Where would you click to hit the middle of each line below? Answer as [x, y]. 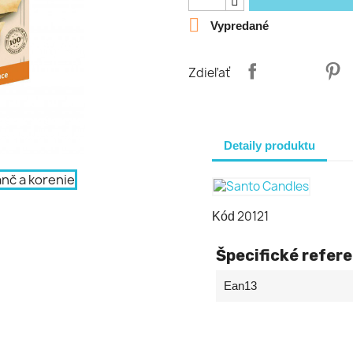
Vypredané [238, 25]
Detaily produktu [269, 145]
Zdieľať [209, 72]
